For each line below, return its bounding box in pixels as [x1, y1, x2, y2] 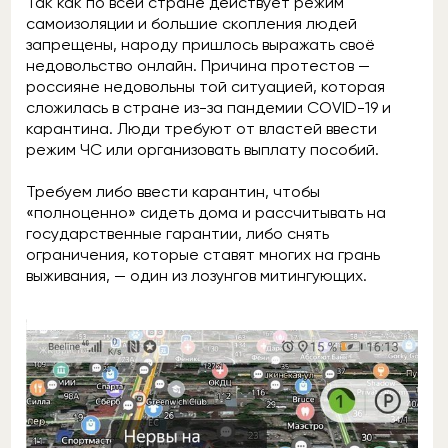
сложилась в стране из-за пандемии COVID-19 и [26, 98, 391, 117]
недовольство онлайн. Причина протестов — [26, 56, 370, 75]
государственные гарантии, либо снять [26, 224, 329, 243]
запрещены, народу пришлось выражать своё [26, 35, 375, 54]
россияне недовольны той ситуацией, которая [26, 77, 385, 96]
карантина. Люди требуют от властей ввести [26, 119, 377, 138]
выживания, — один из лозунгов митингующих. [26, 266, 367, 285]
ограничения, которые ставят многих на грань [26, 245, 380, 264]
